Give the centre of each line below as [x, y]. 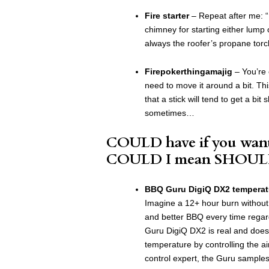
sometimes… [170, 113]
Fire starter [167, 15]
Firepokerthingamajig [189, 71]
